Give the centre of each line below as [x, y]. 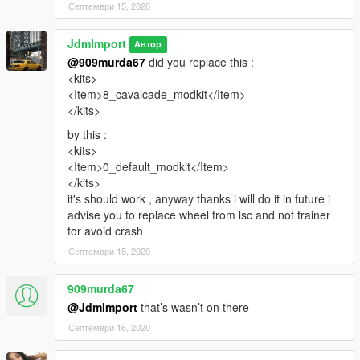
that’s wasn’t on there [193, 307]
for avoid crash [105, 230]
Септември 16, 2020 [109, 327]
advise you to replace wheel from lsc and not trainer [199, 214]
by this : [87, 134]
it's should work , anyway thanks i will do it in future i [199, 198]
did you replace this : [200, 61]
